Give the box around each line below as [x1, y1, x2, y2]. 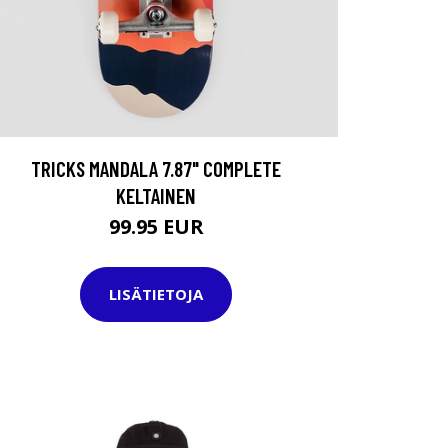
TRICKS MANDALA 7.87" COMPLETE [31, 155, 281, 181]
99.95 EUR [108, 212, 204, 240]
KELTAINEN [116, 182, 196, 208]
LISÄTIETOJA [109, 284, 203, 305]
